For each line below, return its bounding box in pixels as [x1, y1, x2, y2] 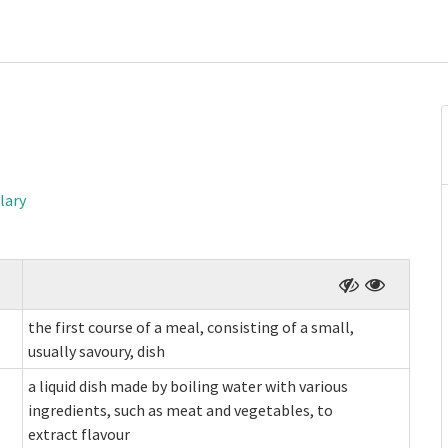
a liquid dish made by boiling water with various [28, 376, 348, 396]
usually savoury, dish [28, 341, 165, 361]
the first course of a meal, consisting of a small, [28, 317, 354, 337]
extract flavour [28, 424, 130, 444]
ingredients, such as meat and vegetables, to [28, 400, 333, 420]
